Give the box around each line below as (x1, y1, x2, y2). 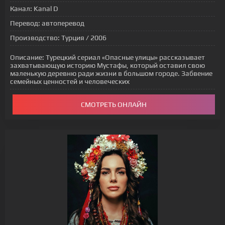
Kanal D (32, 5, 58, 13)
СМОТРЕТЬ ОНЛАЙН (81, 100, 147, 108)
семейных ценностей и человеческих (10, 77, 130, 85)
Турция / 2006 (60, 34, 106, 42)
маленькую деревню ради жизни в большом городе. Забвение (10, 69, 212, 77)
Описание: (10, 53, 44, 61)
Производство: (10, 34, 60, 42)
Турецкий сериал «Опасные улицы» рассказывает (44, 53, 205, 61)
